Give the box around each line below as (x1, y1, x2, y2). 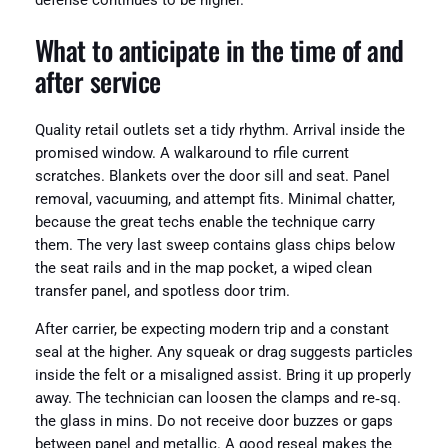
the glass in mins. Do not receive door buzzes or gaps (34, 412, 393, 430)
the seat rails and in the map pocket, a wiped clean (34, 260, 372, 278)
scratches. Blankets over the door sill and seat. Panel (34, 168, 390, 186)
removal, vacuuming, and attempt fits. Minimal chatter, (34, 191, 395, 209)
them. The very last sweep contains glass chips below (34, 237, 395, 255)
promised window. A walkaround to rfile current (34, 145, 349, 163)
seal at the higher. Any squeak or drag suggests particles (34, 343, 413, 361)
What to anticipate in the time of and (34, 29, 404, 70)
